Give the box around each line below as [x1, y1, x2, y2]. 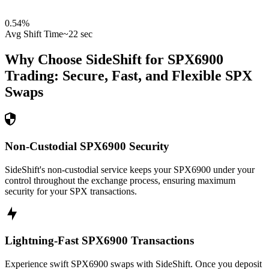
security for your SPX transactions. [5, 186, 137, 196]
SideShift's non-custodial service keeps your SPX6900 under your [5, 164, 255, 175]
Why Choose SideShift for [5, 52, 168, 68]
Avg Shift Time [5, 29, 63, 40]
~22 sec [63, 29, 92, 40]
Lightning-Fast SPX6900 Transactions [5, 234, 194, 247]
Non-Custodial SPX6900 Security [5, 139, 169, 153]
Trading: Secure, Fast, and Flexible [5, 68, 222, 84]
